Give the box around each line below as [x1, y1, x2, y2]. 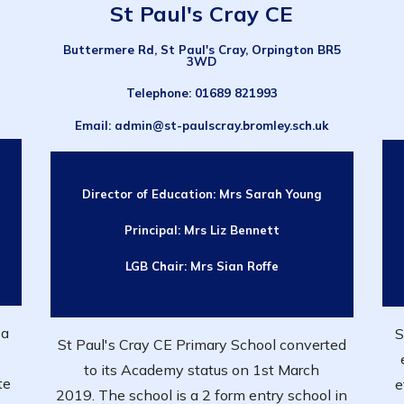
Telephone [125, 86, 188, 101]
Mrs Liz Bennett [183, 223, 280, 238]
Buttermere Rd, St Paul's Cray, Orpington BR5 [62, 42, 341, 58]
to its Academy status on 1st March [84, 361, 320, 380]
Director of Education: [81, 186, 219, 201]
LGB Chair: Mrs [124, 259, 216, 274]
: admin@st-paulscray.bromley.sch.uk [108, 117, 329, 133]
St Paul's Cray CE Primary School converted [57, 335, 346, 354]
